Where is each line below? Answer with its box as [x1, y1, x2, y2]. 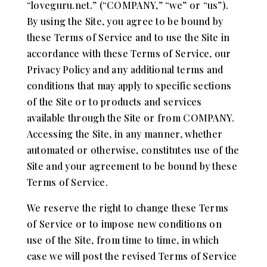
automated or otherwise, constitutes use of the [26, 143, 240, 156]
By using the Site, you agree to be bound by [26, 14, 223, 27]
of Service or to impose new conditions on [26, 217, 222, 230]
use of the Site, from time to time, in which [26, 233, 219, 246]
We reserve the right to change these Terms [26, 201, 229, 214]
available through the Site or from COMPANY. [26, 111, 235, 124]
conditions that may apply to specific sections [26, 79, 232, 92]
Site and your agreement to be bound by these [26, 159, 237, 172]
